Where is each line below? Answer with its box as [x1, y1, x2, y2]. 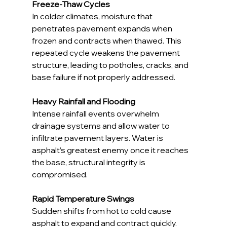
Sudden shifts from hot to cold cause [31, 206, 173, 216]
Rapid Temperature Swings [31, 194, 134, 204]
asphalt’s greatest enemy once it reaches [31, 145, 190, 156]
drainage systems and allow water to [31, 121, 171, 131]
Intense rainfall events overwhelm [31, 108, 161, 119]
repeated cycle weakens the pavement [31, 48, 181, 58]
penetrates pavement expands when [31, 23, 174, 34]
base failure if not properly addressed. [31, 72, 175, 83]
